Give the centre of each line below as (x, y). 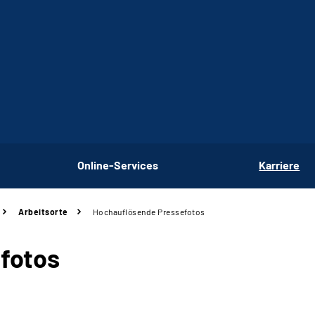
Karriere (279, 165)
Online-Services (117, 165)
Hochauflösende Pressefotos (149, 212)
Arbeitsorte (43, 212)
